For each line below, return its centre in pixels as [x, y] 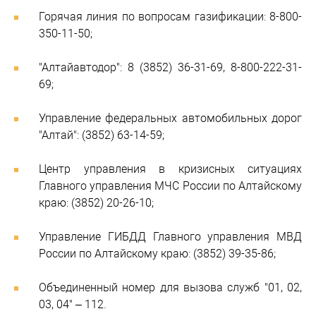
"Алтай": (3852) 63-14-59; [102, 135]
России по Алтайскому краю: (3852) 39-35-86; [157, 254]
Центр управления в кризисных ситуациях [170, 169]
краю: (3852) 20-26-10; [96, 203]
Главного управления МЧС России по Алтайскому [170, 186]
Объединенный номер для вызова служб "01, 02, [170, 287]
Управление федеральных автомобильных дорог [170, 118]
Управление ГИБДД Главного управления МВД [170, 237]
